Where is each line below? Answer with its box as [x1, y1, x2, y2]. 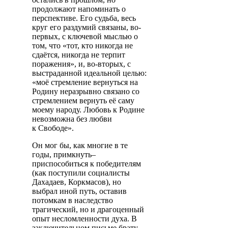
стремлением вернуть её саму [32, 96, 134, 105]
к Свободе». [32, 123, 74, 132]
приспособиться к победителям [32, 159, 141, 168]
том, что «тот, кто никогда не [32, 41, 133, 50]
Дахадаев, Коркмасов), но [32, 177, 121, 186]
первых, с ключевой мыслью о [32, 32, 138, 41]
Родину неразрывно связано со [32, 87, 139, 96]
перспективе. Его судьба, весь [32, 13, 136, 22]
